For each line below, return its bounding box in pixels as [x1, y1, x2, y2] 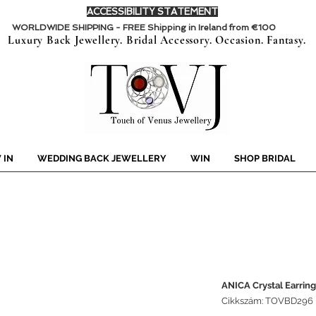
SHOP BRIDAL [234, 153, 296, 164]
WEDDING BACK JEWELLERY [37, 153, 166, 164]
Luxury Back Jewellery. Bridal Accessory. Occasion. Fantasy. [8, 33, 306, 48]
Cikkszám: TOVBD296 [221, 296, 313, 307]
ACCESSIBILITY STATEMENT [87, 6, 218, 17]
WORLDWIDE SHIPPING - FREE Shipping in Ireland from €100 [12, 23, 276, 32]
